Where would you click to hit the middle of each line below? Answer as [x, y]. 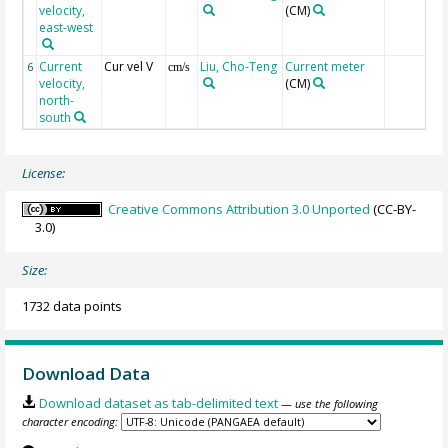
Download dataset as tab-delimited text [158, 403]
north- [57, 100]
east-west [66, 27]
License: [44, 172]
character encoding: [70, 422]
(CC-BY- [393, 209]
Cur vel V [129, 66]
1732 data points [72, 305]
